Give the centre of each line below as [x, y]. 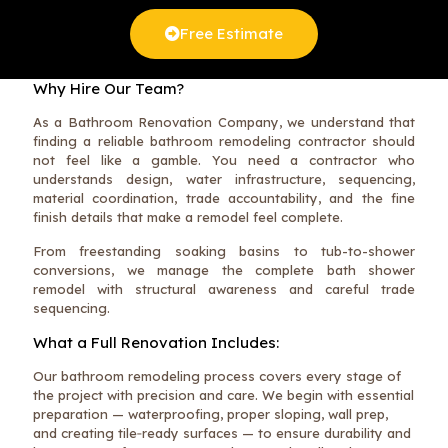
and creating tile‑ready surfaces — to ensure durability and [222, 432]
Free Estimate [231, 33]
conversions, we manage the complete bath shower [224, 269]
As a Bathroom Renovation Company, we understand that [224, 121]
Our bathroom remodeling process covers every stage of [217, 375]
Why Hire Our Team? [108, 88]
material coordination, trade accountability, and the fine [224, 197]
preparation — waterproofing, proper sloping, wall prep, [210, 413]
